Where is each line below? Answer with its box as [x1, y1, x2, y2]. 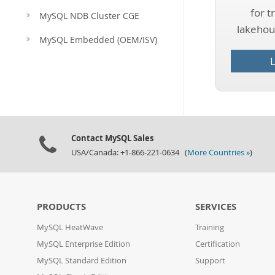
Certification [195, 239, 241, 249]
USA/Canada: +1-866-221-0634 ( [71, 147, 187, 158]
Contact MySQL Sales [71, 133, 153, 144]
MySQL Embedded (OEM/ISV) [39, 34, 157, 45]
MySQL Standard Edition [37, 255, 126, 266]
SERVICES [195, 200, 237, 213]
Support [195, 255, 226, 266]
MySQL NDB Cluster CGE [39, 10, 139, 21]
